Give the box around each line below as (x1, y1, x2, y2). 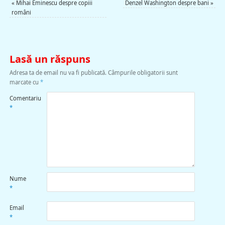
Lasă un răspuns (9, 52, 90, 66)
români (11, 8, 31, 16)
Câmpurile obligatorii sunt (107, 68, 178, 76)
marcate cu (9, 78, 40, 86)
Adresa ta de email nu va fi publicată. (9, 68, 106, 76)
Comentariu (9, 94, 41, 102)
